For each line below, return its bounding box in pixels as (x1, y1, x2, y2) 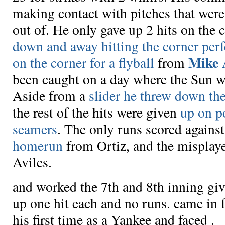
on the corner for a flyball (13, 53, 154, 72)
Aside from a (13, 86, 89, 105)
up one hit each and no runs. (13, 193, 174, 212)
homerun (13, 136, 63, 155)
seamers (13, 120, 57, 139)
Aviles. (13, 153, 52, 172)
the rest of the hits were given (13, 103, 180, 122)
